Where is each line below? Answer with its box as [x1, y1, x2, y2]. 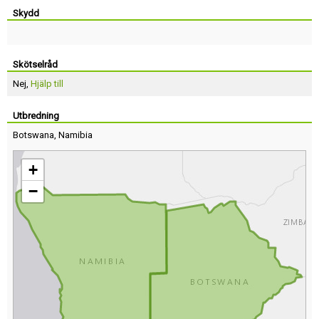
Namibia [58, 130, 93, 140]
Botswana [13, 130, 54, 140]
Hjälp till [31, 78, 63, 89]
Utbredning [13, 110, 59, 121]
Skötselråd [13, 59, 58, 70]
